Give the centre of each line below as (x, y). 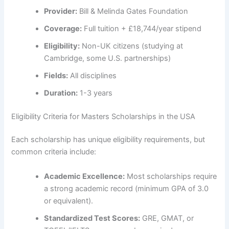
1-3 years (95, 93)
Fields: (56, 75)
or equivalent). (69, 201)
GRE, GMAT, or (167, 218)
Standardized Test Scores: (92, 218)
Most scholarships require (171, 176)
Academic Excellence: (85, 176)
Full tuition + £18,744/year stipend (142, 28)
